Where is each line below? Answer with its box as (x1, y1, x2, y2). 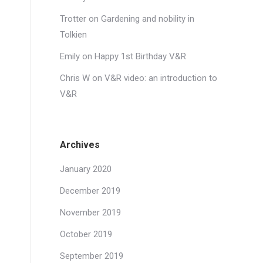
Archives (60, 139, 100, 150)
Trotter (60, 14, 86, 24)
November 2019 (60, 207, 121, 218)
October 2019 (60, 229, 112, 240)
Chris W (60, 73, 90, 83)
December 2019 (60, 186, 120, 196)
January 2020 (60, 164, 112, 174)
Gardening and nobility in (101, 14, 194, 24)
